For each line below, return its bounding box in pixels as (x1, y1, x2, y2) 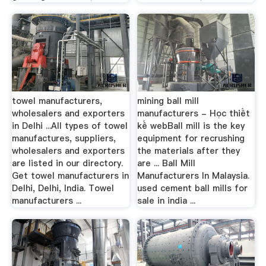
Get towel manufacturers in (11, 170, 129, 182)
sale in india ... (137, 195, 196, 207)
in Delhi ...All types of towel (11, 120, 128, 132)
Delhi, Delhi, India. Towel (11, 182, 114, 194)
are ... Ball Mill (137, 157, 196, 169)
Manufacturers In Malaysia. (137, 170, 250, 182)
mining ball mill (137, 95, 199, 107)
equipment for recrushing (137, 132, 245, 144)
